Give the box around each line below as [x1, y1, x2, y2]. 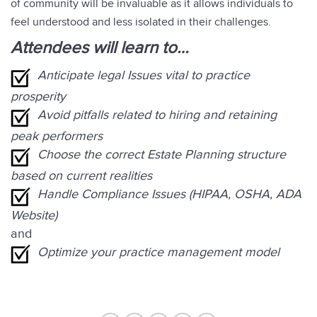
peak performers [11, 128, 103, 144]
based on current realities [11, 168, 152, 183]
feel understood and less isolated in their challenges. [11, 16, 271, 29]
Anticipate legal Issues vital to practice [38, 68, 250, 83]
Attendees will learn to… [11, 38, 189, 58]
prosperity [11, 88, 66, 104]
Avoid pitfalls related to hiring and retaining [38, 107, 277, 122]
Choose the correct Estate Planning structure [38, 146, 286, 162]
